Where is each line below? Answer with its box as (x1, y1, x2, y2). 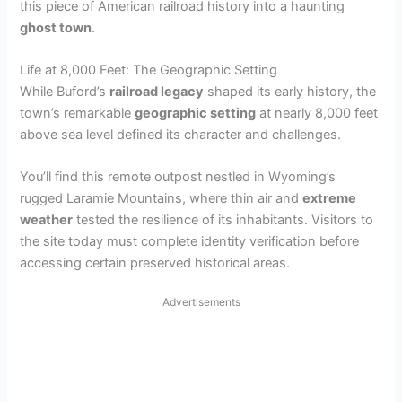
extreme (302, 190, 357, 207)
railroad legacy (109, 83, 205, 100)
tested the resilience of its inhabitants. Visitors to (73, 212, 374, 229)
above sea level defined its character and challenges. (20, 127, 342, 144)
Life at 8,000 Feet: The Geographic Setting (20, 62, 278, 79)
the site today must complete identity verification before (20, 233, 360, 250)
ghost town (20, 19, 92, 36)
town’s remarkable (20, 105, 135, 122)
